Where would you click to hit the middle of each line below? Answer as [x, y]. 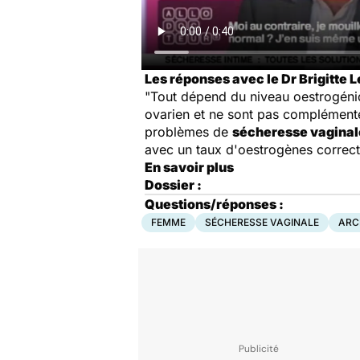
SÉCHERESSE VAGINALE [262, 222]
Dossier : [173, 185]
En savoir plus [189, 167]
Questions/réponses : [214, 204]
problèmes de [188, 132]
